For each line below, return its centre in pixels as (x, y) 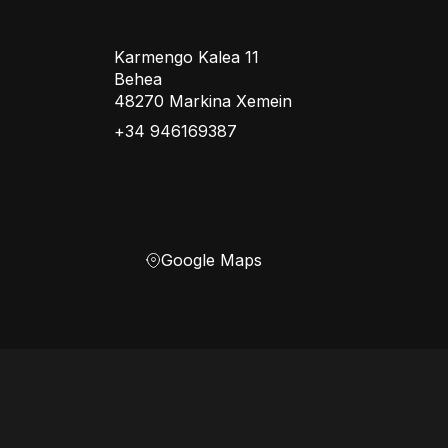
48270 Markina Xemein (203, 101)
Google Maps (212, 260)
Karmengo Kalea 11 (187, 57)
